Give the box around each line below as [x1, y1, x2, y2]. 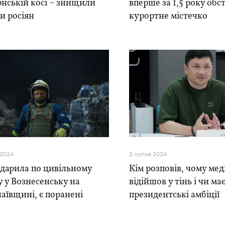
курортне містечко [129, 10, 208, 23]
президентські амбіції [129, 189, 220, 201]
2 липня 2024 [129, 150, 167, 158]
